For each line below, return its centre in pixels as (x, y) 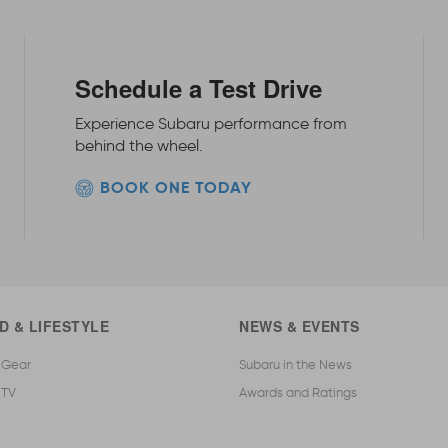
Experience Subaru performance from (210, 124)
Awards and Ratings (298, 393)
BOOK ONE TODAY (175, 188)
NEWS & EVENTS (299, 326)
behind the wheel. (138, 146)
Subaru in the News (295, 365)
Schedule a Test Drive (198, 88)
